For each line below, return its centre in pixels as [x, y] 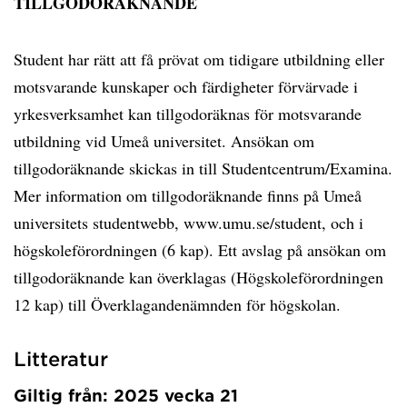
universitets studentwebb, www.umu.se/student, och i [189, 223]
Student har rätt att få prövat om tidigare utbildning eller [199, 59]
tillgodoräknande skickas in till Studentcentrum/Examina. [203, 168]
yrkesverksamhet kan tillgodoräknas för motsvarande [188, 114]
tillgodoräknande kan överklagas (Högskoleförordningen [199, 277]
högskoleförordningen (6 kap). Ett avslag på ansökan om [200, 250]
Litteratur [61, 358]
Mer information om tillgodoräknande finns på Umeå [188, 195]
